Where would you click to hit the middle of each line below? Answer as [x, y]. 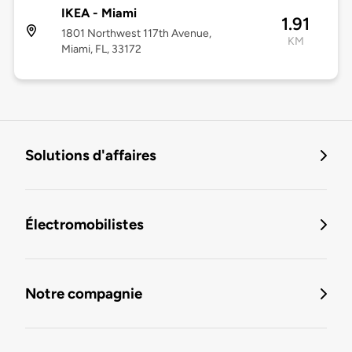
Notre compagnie [84, 294]
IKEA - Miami [99, 13]
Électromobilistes [84, 225]
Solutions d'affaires [91, 156]
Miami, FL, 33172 [101, 49]
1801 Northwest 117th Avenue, [136, 34]
